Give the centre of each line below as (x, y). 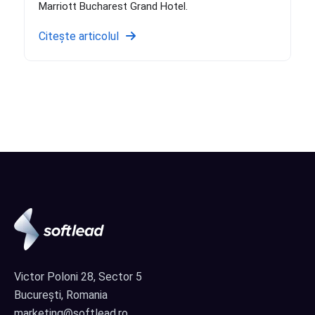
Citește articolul (78, 36)
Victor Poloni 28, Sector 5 (78, 277)
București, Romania (61, 295)
